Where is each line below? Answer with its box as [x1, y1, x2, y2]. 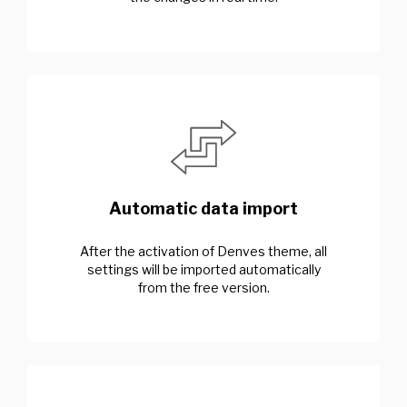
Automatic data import [109, 198, 298, 218]
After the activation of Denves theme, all [80, 243, 327, 259]
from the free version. [137, 279, 270, 295]
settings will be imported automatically [86, 261, 321, 277]
